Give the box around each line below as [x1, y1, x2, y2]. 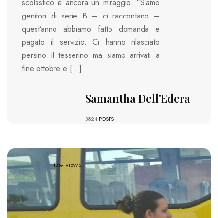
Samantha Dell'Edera [85, 91, 190, 106]
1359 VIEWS [53, 161, 82, 169]
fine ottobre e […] [22, 63, 82, 74]
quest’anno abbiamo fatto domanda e [22, 23, 160, 35]
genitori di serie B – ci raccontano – [22, 10, 160, 22]
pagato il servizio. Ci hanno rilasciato [22, 36, 160, 48]
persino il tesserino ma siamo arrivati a [22, 50, 160, 61]
